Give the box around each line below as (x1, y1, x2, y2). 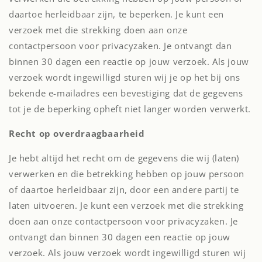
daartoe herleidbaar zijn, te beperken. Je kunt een (9, 8, 225, 20)
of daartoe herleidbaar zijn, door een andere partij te (9, 184, 239, 195)
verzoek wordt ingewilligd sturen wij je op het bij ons (9, 71, 240, 83)
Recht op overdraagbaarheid (9, 127, 145, 139)
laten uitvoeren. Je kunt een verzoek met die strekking (9, 199, 244, 211)
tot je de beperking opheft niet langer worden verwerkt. (9, 103, 251, 115)
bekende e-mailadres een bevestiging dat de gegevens (9, 87, 243, 99)
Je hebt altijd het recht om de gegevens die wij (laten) (9, 152, 240, 164)
